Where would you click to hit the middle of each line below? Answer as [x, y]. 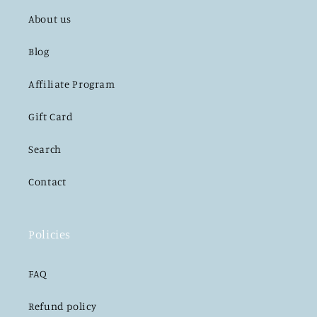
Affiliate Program [72, 83]
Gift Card [51, 116]
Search [45, 149]
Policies [50, 235]
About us [50, 18]
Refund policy [63, 306]
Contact [47, 181]
